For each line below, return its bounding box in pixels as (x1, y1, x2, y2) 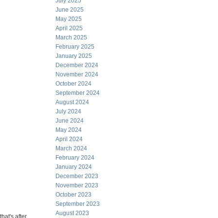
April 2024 (55, 136, 83, 143)
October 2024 (55, 80, 91, 87)
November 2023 (55, 182, 98, 189)
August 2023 (55, 210, 89, 217)
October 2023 (55, 191, 91, 198)
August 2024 (55, 99, 89, 106)
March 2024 (55, 145, 87, 152)
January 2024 (55, 163, 92, 170)
